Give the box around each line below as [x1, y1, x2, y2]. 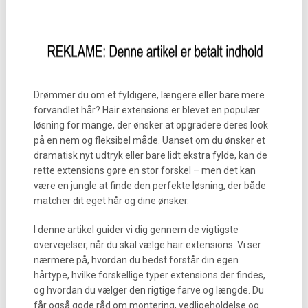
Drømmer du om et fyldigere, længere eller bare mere [33, 89, 265, 100]
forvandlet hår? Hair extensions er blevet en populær [33, 104, 260, 115]
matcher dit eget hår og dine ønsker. [33, 195, 189, 206]
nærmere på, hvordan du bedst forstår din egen [33, 254, 239, 265]
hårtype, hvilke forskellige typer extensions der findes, [33, 269, 265, 280]
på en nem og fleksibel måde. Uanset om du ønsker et [33, 135, 265, 146]
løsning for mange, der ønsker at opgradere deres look [33, 120, 268, 131]
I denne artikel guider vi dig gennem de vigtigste [33, 224, 239, 235]
